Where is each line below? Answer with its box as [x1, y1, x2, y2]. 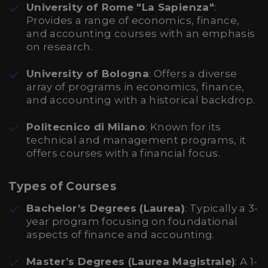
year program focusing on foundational [26, 215, 238, 227]
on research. [26, 41, 93, 53]
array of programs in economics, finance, [26, 81, 245, 93]
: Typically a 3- [185, 202, 258, 214]
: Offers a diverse [149, 68, 237, 80]
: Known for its [145, 121, 221, 133]
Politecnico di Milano [26, 121, 146, 133]
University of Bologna [26, 68, 150, 80]
